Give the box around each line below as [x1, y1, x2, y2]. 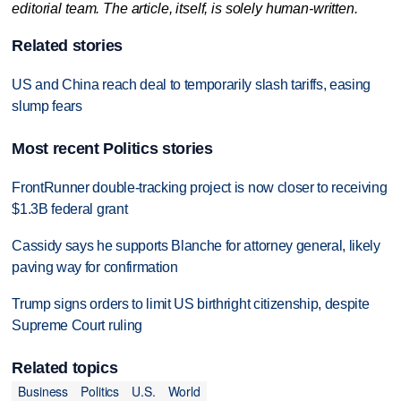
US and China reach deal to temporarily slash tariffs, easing [12, 76, 371, 92]
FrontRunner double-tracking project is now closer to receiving [12, 179, 388, 195]
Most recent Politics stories [12, 139, 213, 158]
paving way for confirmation [12, 259, 178, 275]
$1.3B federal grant [12, 200, 128, 217]
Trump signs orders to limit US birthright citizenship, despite [12, 295, 370, 311]
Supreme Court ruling [12, 317, 142, 333]
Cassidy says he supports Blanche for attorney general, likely [12, 237, 380, 253]
